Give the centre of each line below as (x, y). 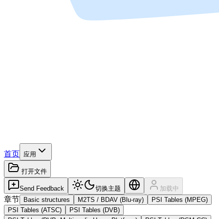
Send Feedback (42, 188)
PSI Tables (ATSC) (35, 210)
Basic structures (47, 200)
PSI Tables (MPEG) (180, 200)
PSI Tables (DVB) (95, 210)
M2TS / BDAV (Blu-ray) (111, 200)
